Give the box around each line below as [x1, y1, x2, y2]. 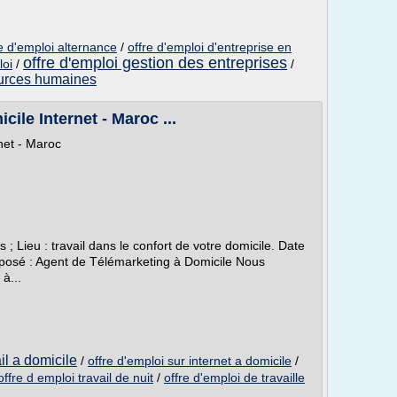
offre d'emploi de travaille [164, 370, 305, 385]
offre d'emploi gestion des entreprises [23, 54, 287, 72]
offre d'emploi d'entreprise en [128, 40, 292, 54]
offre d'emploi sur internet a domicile [88, 354, 292, 368]
